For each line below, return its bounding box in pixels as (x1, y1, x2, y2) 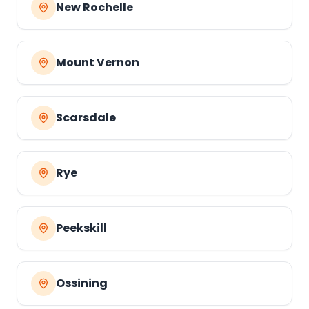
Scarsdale (56, 110, 116, 126)
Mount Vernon (56, 54, 139, 70)
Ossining (56, 275, 108, 291)
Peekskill (56, 220, 107, 236)
